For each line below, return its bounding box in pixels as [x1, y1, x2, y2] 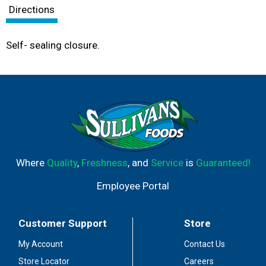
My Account [18, 239, 64, 249]
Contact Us [183, 239, 225, 249]
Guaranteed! [195, 156, 251, 169]
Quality [46, 156, 77, 169]
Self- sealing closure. [6, 39, 100, 51]
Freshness [81, 156, 128, 169]
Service [150, 156, 183, 169]
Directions [9, 4, 55, 15]
